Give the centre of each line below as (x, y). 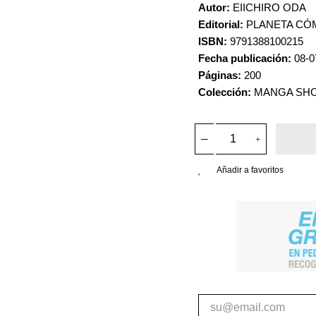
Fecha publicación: (245, 58)
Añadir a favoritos (250, 170)
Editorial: (221, 24)
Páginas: (220, 75)
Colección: (225, 92)
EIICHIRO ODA (268, 7)
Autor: (214, 7)
